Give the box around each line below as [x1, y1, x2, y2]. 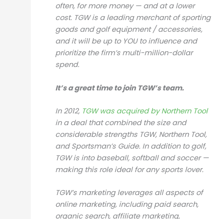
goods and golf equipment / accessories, [55, 24, 202, 35]
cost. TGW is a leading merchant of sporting [55, 13, 211, 23]
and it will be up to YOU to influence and [55, 36, 197, 46]
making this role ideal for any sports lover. [55, 164, 203, 175]
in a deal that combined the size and [55, 117, 186, 128]
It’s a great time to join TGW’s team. [55, 83, 184, 93]
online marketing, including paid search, [55, 199, 198, 210]
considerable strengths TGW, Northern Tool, [55, 129, 207, 139]
